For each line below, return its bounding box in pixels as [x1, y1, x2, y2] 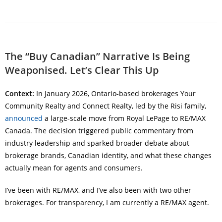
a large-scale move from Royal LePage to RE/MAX [43, 113, 206, 123]
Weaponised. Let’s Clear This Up [5, 63, 159, 77]
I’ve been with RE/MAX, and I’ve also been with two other [5, 185, 191, 195]
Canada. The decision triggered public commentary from [5, 126, 193, 135]
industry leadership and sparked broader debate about [5, 138, 189, 148]
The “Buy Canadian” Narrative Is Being [5, 50, 190, 63]
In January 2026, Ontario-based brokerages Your [34, 89, 196, 98]
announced [5, 113, 43, 123]
